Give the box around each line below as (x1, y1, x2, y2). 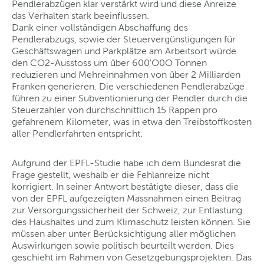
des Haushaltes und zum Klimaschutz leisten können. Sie (12, 216, 250, 227)
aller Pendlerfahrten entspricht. (12, 128, 145, 138)
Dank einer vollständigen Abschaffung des (12, 22, 188, 32)
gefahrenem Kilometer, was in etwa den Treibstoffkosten (12, 116, 252, 127)
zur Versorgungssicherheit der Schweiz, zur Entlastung (12, 204, 242, 215)
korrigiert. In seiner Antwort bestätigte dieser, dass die (12, 181, 239, 192)
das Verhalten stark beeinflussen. (12, 10, 151, 21)
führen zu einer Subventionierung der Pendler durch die (12, 93, 247, 103)
